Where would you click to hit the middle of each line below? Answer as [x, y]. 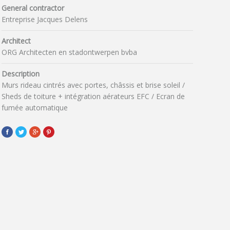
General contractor [33, 8]
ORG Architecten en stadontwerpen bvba [69, 52]
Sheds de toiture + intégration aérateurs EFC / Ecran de [93, 97]
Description [20, 74]
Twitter [27, 132]
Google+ [43, 132]
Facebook [18, 132]
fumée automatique [34, 108]
